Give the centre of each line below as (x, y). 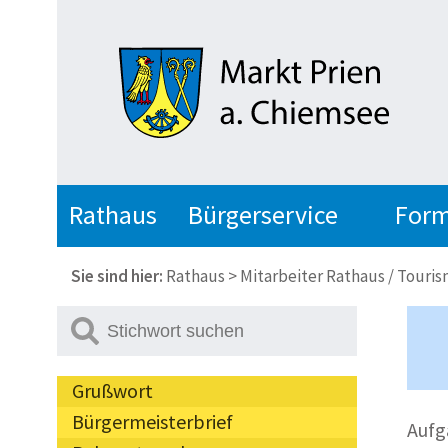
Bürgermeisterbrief (152, 422)
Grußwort (112, 391)
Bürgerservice (262, 215)
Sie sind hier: (117, 276)
